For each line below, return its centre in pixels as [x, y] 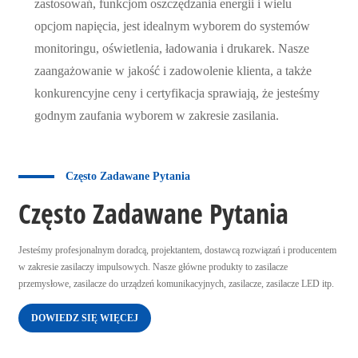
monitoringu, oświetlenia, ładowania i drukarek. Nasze [171, 48]
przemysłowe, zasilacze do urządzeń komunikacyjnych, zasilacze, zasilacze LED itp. [176, 283]
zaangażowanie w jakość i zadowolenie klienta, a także [173, 70]
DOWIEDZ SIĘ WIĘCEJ [84, 318]
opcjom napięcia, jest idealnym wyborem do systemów [172, 26]
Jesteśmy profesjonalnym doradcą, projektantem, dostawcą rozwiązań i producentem [177, 250]
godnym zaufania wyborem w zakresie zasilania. [156, 115]
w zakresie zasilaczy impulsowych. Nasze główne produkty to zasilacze [153, 267]
